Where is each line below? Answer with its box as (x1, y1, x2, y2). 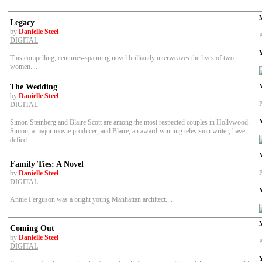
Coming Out (10, 223, 54, 233)
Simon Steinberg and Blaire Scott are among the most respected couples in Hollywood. (10, 118, 250, 127)
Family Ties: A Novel (10, 159, 84, 169)
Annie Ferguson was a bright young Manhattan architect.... (10, 195, 173, 204)
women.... (10, 63, 37, 71)
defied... (10, 136, 32, 144)
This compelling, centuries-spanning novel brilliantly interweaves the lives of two (10, 54, 234, 63)
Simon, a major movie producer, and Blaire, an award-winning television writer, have (10, 127, 245, 136)
